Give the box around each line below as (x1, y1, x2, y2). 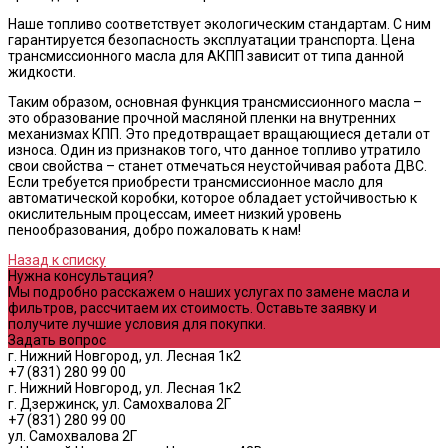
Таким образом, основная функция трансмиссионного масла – (8, 93, 422, 110)
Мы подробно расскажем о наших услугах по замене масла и (8, 283, 410, 300)
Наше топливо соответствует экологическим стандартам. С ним (8, 15, 431, 32)
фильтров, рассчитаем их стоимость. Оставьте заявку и (8, 299, 377, 316)
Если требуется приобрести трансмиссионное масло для (8, 173, 383, 190)
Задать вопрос (8, 331, 106, 348)
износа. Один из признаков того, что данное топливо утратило (8, 141, 421, 158)
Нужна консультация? (8, 267, 154, 284)
